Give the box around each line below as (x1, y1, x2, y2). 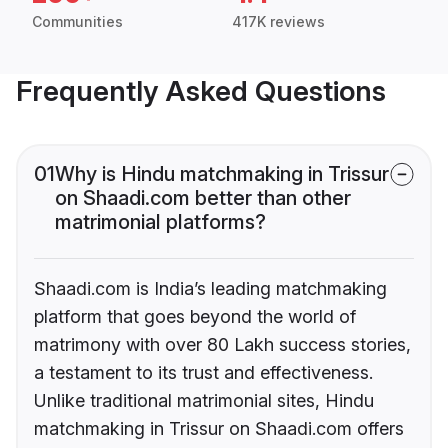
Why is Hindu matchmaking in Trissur (55, 162, 389, 187)
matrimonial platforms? (55, 210, 266, 235)
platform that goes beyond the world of (34, 306, 356, 328)
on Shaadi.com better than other (55, 186, 351, 211)
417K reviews (232, 13, 325, 31)
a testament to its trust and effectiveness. (34, 362, 373, 384)
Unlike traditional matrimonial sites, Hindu (34, 390, 374, 412)
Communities (32, 13, 123, 31)
